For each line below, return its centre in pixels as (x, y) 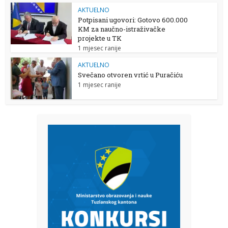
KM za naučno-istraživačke (122, 29)
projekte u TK (100, 38)
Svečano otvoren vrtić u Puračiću (131, 75)
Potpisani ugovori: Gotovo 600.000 (133, 20)
